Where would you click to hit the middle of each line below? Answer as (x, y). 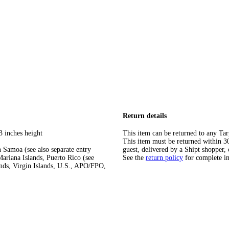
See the (133, 158)
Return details (145, 116)
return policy (164, 158)
